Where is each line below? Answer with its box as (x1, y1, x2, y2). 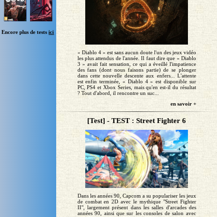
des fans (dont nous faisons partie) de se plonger (77, 67, 196, 73)
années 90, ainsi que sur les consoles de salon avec (77, 210, 196, 216)
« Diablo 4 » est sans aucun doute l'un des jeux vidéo (77, 49, 196, 56)
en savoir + (170, 101, 196, 107)
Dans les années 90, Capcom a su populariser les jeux (77, 192, 196, 199)
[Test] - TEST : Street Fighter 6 (87, 117, 186, 125)
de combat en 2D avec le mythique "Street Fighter (77, 198, 196, 204)
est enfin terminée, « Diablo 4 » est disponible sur (77, 78, 196, 85)
